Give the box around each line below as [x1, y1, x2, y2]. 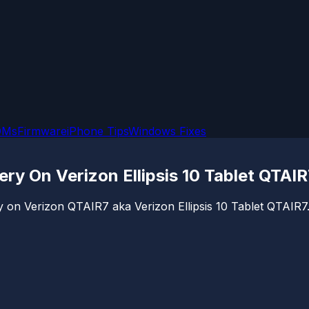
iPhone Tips [67, 124, 128, 138]
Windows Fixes [128, 124, 206, 138]
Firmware [17, 124, 67, 138]
